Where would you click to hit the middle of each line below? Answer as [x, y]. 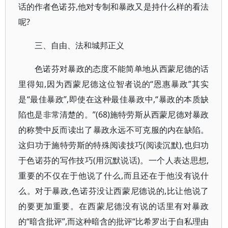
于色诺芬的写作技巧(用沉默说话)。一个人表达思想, [114, 160]
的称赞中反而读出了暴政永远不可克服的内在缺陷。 [114, 130]
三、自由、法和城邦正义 [79, 45]
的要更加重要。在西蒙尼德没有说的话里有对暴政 [114, 206]
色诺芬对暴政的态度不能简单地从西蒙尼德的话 [122, 69]
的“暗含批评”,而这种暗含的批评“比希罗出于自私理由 [114, 221]
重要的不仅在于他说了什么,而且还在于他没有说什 [114, 176]
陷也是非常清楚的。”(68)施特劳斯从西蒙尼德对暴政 [114, 115]
